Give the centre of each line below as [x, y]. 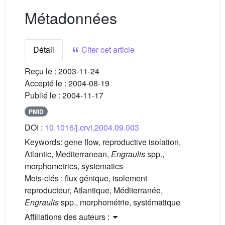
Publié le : [43, 95]
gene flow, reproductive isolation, [123, 142]
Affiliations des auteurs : [68, 217]
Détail [44, 49]
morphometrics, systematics [74, 166]
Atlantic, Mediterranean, [68, 154]
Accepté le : [46, 83]
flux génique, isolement [106, 178]
